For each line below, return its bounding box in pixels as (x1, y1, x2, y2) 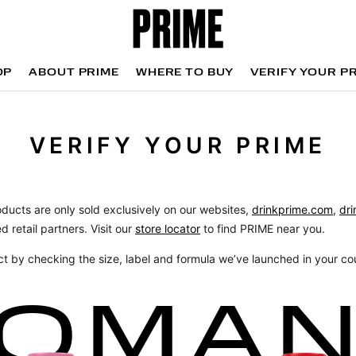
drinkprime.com (251, 203, 333, 217)
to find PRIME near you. (199, 222, 325, 236)
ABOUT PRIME (29, 68, 119, 79)
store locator (134, 222, 200, 236)
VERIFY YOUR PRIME (29, 132, 327, 160)
